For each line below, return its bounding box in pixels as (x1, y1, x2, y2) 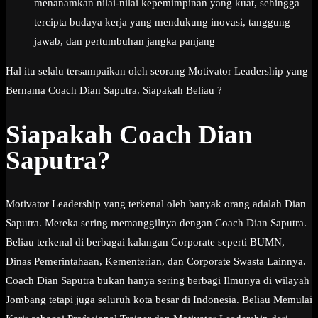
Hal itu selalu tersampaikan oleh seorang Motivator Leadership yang (6, 65, 308, 77)
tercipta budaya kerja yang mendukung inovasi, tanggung (34, 16, 290, 28)
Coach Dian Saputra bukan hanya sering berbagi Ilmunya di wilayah (6, 275, 309, 287)
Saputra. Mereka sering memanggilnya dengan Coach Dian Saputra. (6, 217, 307, 229)
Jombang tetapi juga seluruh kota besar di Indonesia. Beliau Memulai (6, 294, 312, 306)
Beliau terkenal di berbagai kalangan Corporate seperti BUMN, (6, 236, 285, 248)
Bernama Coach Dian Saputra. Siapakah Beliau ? (6, 84, 222, 97)
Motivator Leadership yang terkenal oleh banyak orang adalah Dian (6, 198, 306, 210)
